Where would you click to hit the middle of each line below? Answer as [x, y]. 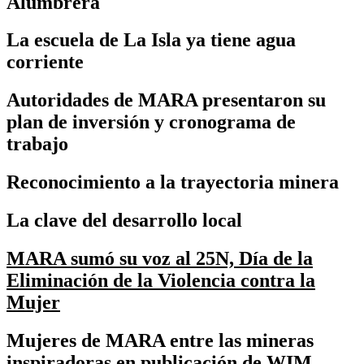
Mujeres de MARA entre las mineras [160, 341]
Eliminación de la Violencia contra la [161, 281]
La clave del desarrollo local [124, 221]
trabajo [37, 144]
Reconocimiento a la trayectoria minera [173, 182]
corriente [45, 62]
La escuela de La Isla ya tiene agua [151, 40]
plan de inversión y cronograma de [151, 122]
